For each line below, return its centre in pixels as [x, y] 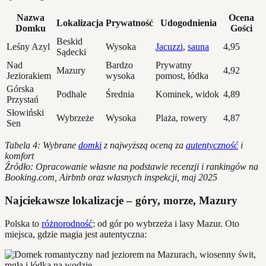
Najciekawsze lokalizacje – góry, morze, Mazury [121, 201]
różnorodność [67, 223]
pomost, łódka [182, 76]
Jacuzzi [169, 47]
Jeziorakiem [29, 76]
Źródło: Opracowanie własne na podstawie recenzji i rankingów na [132, 167]
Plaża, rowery [181, 118]
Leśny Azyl [28, 47]
